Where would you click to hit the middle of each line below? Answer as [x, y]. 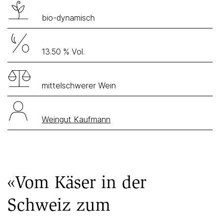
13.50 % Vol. [63, 52]
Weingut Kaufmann [76, 119]
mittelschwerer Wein [79, 85]
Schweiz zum [59, 205]
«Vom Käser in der [77, 182]
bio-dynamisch [68, 18]
